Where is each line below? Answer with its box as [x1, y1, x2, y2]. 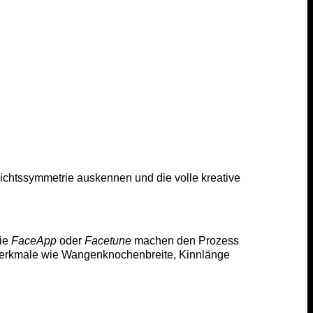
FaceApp [11, 234, 57, 247]
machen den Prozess [131, 234, 239, 247]
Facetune [85, 234, 131, 247]
